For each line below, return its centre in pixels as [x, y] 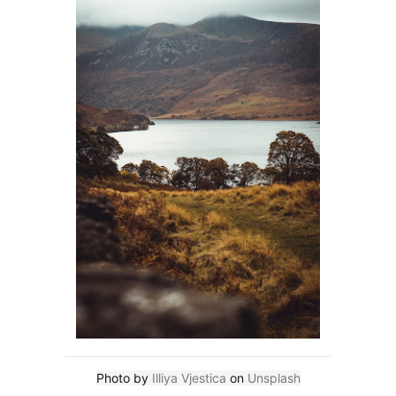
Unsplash [274, 378]
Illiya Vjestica [189, 378]
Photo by [124, 378]
